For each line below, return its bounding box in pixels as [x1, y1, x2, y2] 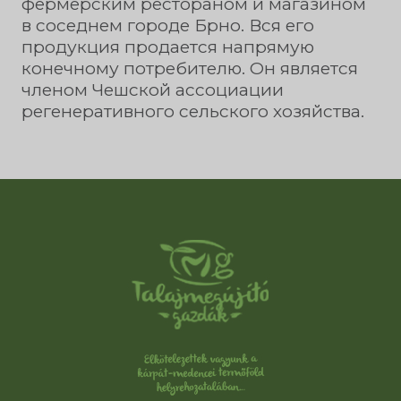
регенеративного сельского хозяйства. [21, 100, 364, 123]
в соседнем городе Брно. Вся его [21, 14, 314, 37]
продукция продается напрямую [21, 36, 314, 58]
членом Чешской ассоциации [21, 79, 284, 101]
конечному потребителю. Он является [21, 57, 358, 80]
